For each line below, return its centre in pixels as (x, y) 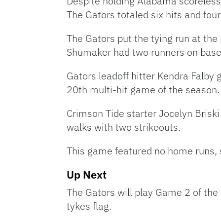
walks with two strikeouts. (124, 127)
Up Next (87, 174)
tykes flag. (89, 206)
